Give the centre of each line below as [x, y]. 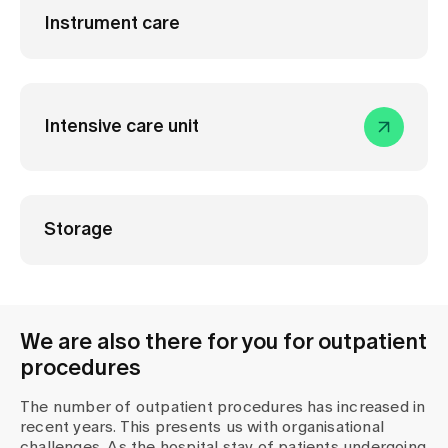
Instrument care [112, 24]
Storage [78, 230]
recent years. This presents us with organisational [202, 427]
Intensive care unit [121, 127]
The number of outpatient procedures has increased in [223, 407]
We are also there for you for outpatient [223, 342]
